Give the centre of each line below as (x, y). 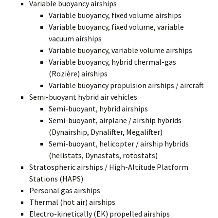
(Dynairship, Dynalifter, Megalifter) (106, 132)
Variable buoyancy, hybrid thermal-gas (112, 62)
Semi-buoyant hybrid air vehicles (83, 97)
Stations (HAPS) (56, 179)
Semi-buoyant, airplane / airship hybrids (115, 120)
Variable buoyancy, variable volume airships (120, 50)
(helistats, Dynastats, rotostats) (103, 155)
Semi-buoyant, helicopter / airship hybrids (119, 144)
